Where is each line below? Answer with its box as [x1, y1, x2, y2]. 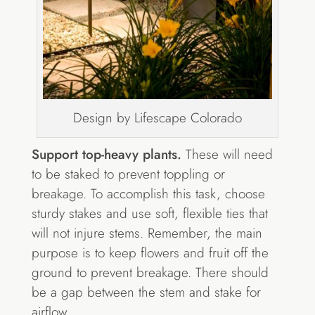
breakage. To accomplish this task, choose [31, 184, 265, 203]
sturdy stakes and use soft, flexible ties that [31, 203, 268, 223]
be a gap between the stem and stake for [31, 282, 261, 302]
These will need [181, 144, 273, 164]
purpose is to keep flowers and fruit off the [31, 243, 269, 262]
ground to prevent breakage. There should [31, 262, 269, 282]
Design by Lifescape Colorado [72, 108, 242, 127]
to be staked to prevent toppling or [31, 164, 225, 184]
